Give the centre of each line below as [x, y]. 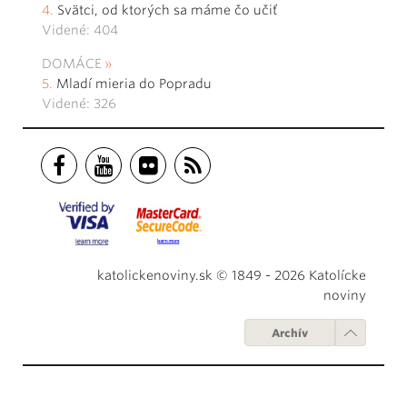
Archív [290, 333]
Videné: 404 [80, 30]
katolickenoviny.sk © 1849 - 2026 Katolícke [232, 276]
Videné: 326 [79, 104]
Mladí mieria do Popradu [134, 84]
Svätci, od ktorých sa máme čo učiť [169, 10]
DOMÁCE [72, 64]
